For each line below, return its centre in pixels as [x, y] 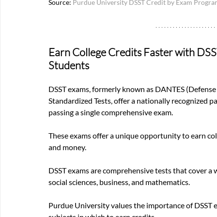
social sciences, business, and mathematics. [120, 182]
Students [69, 65]
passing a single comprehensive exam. [111, 112]
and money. [67, 147]
